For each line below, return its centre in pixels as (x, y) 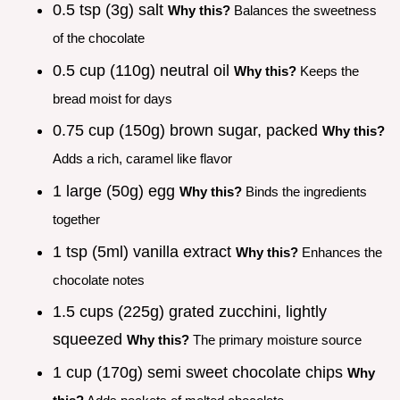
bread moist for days (112, 98)
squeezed (90, 340)
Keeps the (328, 71)
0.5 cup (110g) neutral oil (143, 70)
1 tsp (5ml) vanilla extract (144, 251)
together (76, 220)
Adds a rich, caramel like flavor (142, 159)
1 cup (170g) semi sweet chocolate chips (200, 372)
